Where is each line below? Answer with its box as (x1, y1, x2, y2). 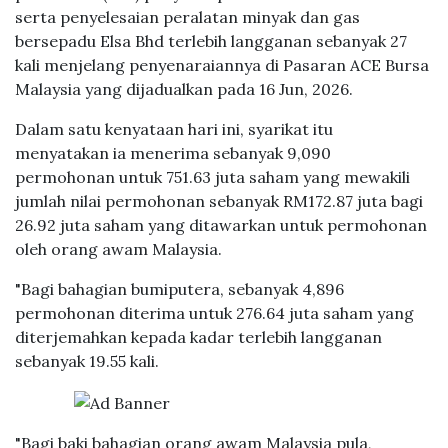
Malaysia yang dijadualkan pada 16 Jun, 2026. (15, 79, 353, 99)
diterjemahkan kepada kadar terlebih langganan (15, 327, 382, 347)
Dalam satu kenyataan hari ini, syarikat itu (15, 119, 333, 139)
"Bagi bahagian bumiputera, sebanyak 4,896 (15, 279, 344, 299)
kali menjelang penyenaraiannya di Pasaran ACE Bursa (15, 55, 429, 75)
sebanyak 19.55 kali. (15, 351, 159, 371)
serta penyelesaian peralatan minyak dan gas (15, 7, 360, 27)
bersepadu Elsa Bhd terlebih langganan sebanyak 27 (15, 31, 407, 51)
